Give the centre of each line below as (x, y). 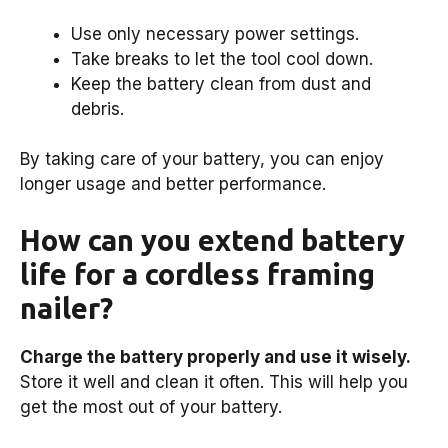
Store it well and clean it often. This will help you (214, 381)
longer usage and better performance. (173, 184)
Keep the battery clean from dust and (221, 83)
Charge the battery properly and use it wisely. (215, 356)
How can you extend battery (212, 239)
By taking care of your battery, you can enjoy (202, 159)
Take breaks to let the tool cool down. (222, 58)
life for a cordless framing (197, 273)
